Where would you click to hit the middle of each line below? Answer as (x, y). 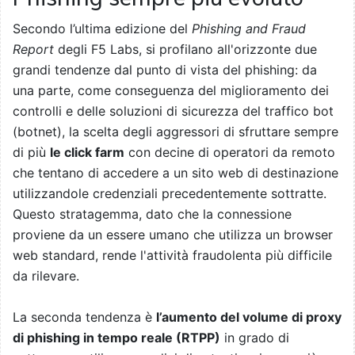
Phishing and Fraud (249, 29)
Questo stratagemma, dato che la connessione (152, 214)
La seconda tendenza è (84, 317)
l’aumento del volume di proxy (249, 317)
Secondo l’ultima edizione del (102, 29)
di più (31, 153)
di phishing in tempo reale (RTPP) (116, 338)
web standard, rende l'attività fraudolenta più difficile (172, 256)
